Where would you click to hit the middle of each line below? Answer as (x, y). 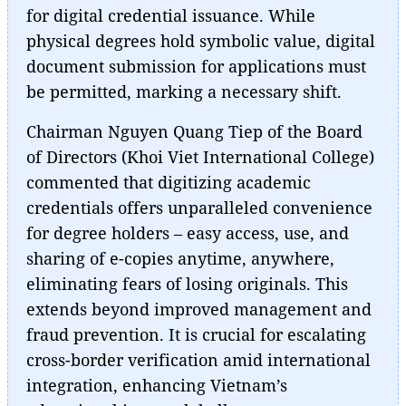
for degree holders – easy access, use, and (188, 232)
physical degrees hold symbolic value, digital (201, 40)
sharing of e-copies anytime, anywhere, (180, 258)
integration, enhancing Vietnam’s (157, 385)
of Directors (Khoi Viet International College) (200, 156)
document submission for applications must (196, 66)
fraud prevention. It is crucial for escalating (196, 334)
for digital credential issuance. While (171, 15)
